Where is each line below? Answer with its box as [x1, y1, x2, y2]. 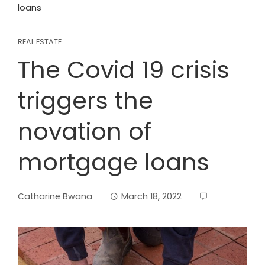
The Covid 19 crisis [18, 53, 230, 86]
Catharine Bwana [18, 190, 92, 202]
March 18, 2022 [121, 190, 182, 202]
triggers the [18, 84, 153, 117]
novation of [18, 115, 151, 148]
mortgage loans [18, 146, 209, 179]
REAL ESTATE [18, 37, 62, 47]
